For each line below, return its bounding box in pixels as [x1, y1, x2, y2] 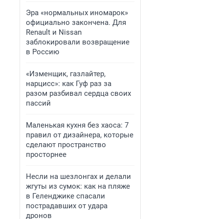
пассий [26, 99, 51, 108]
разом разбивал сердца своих [26, 89, 131, 98]
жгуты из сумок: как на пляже [26, 182, 130, 191]
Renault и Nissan [26, 28, 82, 37]
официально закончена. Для [26, 18, 126, 27]
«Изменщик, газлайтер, [26, 69, 106, 78]
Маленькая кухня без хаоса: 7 [26, 121, 129, 130]
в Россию [26, 47, 59, 56]
